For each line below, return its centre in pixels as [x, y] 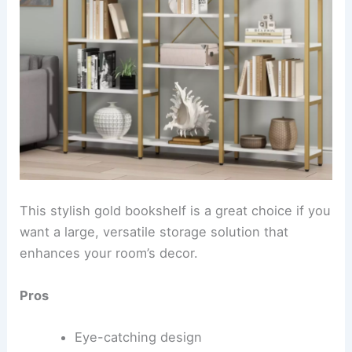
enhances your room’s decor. [109, 253]
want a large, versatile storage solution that [154, 232]
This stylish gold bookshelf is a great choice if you [176, 211]
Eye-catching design [138, 337]
